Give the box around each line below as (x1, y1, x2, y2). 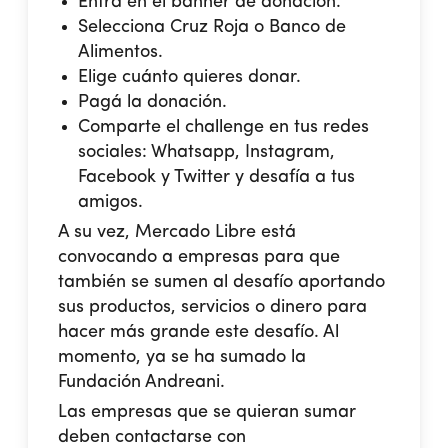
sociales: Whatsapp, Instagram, (78, 142, 336, 161)
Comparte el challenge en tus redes (78, 117, 370, 136)
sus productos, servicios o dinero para (58, 297, 368, 316)
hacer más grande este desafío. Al (58, 322, 340, 341)
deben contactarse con (58, 427, 247, 446)
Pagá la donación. (78, 92, 228, 111)
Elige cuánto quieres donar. (78, 67, 302, 86)
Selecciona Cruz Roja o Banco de (78, 17, 347, 36)
